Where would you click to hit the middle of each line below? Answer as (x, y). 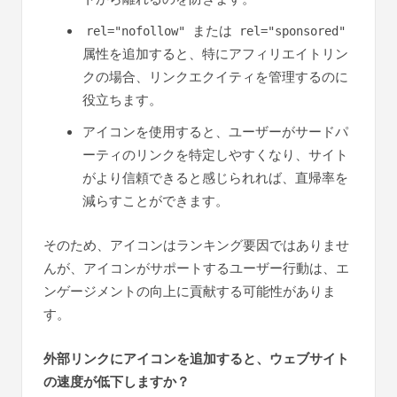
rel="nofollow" (136, 31)
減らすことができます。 (156, 200)
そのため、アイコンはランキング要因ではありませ (196, 245)
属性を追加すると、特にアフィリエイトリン (215, 53)
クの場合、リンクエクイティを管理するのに (215, 76)
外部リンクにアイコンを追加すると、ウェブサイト (196, 358)
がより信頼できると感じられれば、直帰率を (215, 177)
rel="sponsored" (292, 31)
